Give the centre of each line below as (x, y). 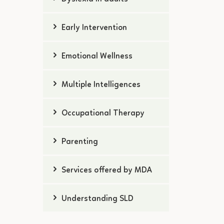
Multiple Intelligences (101, 85)
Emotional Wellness (97, 56)
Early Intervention (94, 28)
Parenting (80, 142)
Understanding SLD (97, 199)
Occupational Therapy (103, 113)
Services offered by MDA (107, 170)
